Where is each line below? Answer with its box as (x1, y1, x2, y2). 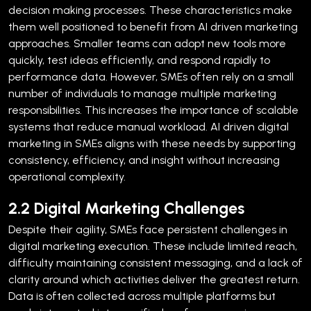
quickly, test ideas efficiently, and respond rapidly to (8, 53, 270, 67)
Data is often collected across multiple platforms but (8, 289, 276, 303)
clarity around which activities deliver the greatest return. (8, 272, 300, 286)
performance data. (8, 69, 108, 83)
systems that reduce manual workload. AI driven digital (8, 119, 289, 133)
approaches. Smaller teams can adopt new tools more (8, 36, 286, 50)
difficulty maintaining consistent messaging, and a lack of (8, 255, 303, 269)
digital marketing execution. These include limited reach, (8, 239, 297, 253)
